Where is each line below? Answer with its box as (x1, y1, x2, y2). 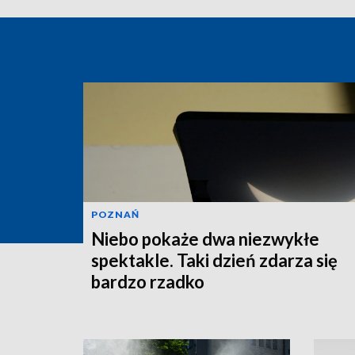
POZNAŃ (91, 208, 139, 220)
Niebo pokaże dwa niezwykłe (91, 227, 319, 250)
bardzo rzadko (91, 270, 204, 292)
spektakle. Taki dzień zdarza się (91, 249, 338, 271)
